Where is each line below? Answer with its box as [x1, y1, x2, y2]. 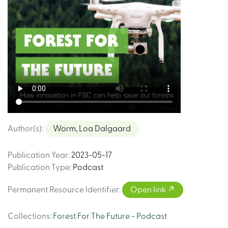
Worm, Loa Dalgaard [53, 125, 131, 133]
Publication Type [8, 163, 70, 172]
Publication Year [8, 151, 68, 159]
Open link [130, 186, 167, 194]
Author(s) [8, 125, 42, 133]
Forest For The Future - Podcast [53, 212, 167, 220]
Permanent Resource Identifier [8, 186, 119, 194]
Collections [8, 212, 50, 220]
